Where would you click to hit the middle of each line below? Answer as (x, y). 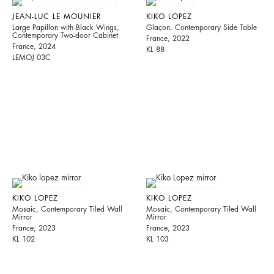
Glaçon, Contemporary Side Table (202, 28)
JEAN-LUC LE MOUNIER (57, 17)
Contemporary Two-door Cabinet (65, 36)
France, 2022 (168, 39)
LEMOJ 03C (31, 58)
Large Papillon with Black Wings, (66, 28)
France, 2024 (34, 47)
